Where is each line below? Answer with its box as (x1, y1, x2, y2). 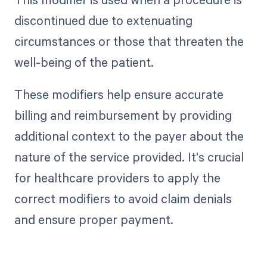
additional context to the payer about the (14, 127, 244, 144)
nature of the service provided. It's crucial (14, 148, 244, 165)
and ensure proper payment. (14, 210, 173, 228)
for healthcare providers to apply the (14, 169, 221, 186)
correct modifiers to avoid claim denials (14, 190, 232, 207)
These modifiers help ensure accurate (14, 85, 223, 103)
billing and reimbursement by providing (14, 106, 232, 123)
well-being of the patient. (14, 53, 154, 70)
